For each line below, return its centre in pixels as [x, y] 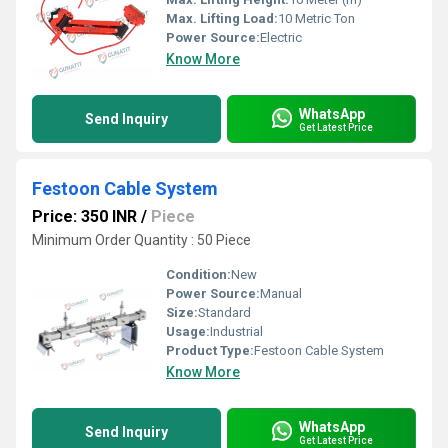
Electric [281, 37]
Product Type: [210, 350]
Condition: [198, 274]
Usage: [188, 331]
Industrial [236, 331]
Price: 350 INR [84, 216]
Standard [224, 312]
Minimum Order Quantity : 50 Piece [141, 240]
